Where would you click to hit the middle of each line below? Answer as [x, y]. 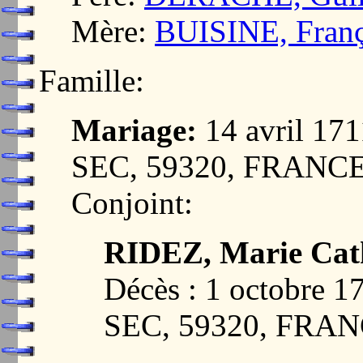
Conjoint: [132, 203]
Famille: [92, 80]
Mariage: [134, 130]
